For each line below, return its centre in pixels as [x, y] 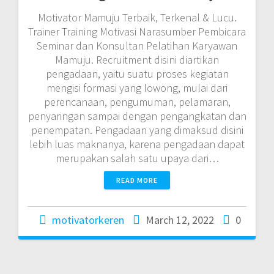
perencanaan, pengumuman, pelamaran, [137, 102]
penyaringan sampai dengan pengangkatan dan [137, 116]
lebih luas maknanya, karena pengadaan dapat [137, 144]
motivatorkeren [88, 220]
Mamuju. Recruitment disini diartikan [137, 59]
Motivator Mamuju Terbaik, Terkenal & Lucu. [137, 17]
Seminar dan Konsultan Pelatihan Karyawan [137, 45]
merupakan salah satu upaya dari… [137, 158]
